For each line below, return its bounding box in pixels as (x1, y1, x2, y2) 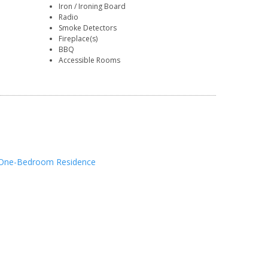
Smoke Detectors (59, 23, 117, 33)
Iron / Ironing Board (59, 1, 126, 12)
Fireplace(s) (59, 33, 98, 44)
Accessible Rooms (59, 55, 121, 66)
